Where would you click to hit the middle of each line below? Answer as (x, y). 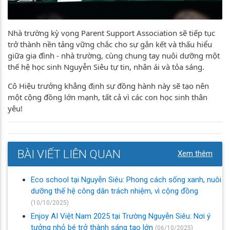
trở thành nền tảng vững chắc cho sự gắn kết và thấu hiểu (110, 44)
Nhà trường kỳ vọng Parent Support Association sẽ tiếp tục (111, 33)
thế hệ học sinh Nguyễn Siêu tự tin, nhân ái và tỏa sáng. (106, 66)
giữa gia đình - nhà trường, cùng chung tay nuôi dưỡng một (114, 55)
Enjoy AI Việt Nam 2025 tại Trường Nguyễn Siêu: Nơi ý (121, 216)
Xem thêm (195, 153)
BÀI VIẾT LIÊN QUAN (69, 154)
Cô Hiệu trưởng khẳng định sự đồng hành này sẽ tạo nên (108, 85)
